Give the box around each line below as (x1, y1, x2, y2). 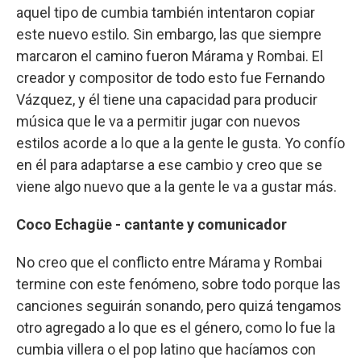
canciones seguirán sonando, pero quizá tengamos (16, 297, 342, 314)
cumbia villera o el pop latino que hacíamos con (16, 340, 316, 358)
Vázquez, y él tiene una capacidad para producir (16, 90, 317, 108)
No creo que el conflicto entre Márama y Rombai (16, 253, 322, 271)
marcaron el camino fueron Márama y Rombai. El (16, 47, 323, 64)
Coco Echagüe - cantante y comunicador (16, 215, 287, 233)
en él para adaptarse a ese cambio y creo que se (16, 156, 322, 173)
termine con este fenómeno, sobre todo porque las (16, 275, 341, 293)
